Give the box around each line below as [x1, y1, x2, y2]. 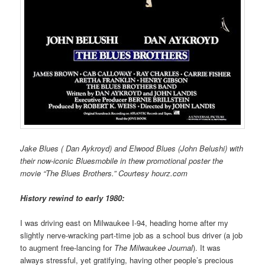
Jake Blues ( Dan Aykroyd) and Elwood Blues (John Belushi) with [20, 142, 244, 154]
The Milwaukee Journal [114, 241, 193, 253]
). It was [193, 241, 221, 253]
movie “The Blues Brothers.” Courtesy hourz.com [20, 167, 188, 179]
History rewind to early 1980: [20, 192, 125, 203]
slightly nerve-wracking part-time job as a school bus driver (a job [20, 229, 243, 241]
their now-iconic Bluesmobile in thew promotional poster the [20, 154, 224, 166]
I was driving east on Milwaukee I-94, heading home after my [20, 216, 229, 228]
